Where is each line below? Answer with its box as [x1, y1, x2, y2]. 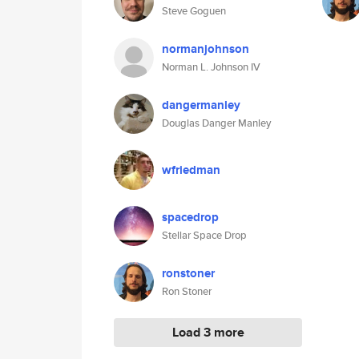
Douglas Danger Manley [162, 115, 271, 131]
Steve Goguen [162, 3, 226, 18]
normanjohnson [162, 40, 249, 58]
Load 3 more [171, 323, 244, 341]
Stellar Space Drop [162, 228, 247, 243]
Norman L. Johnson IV [162, 59, 260, 75]
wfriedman [162, 161, 220, 179]
